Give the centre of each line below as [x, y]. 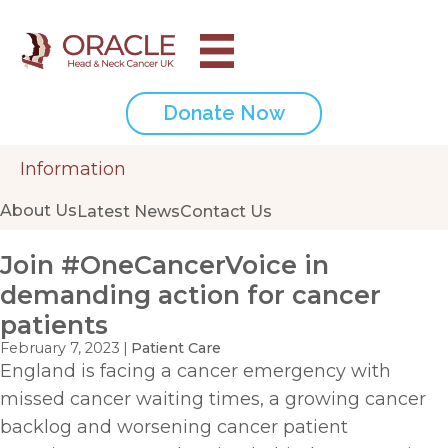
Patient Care [176, 347]
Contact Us [226, 211]
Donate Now [224, 112]
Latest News [128, 211]
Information [73, 168]
